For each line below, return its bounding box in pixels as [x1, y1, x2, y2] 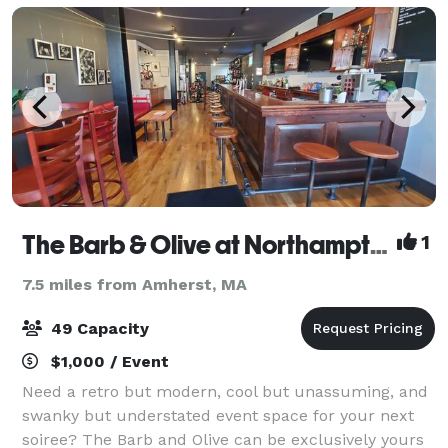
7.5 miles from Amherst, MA [22, 274, 247, 294]
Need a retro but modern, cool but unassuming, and [22, 381, 428, 401]
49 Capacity [46, 318, 149, 338]
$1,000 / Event [46, 351, 169, 371]
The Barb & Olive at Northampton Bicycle [370, 229, 388, 260]
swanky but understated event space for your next [22, 405, 414, 425]
